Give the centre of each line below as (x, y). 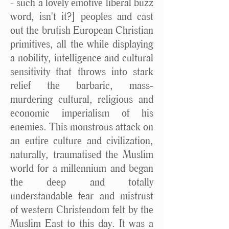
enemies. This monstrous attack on (82, 127)
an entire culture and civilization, (82, 140)
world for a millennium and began (82, 168)
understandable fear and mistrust (82, 196)
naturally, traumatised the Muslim (82, 154)
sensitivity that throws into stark (82, 71)
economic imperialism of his (82, 113)
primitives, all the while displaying (82, 44)
